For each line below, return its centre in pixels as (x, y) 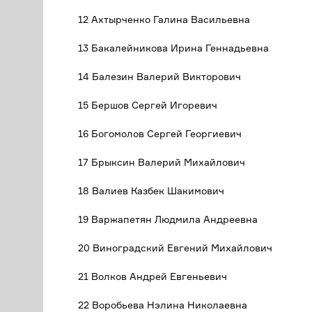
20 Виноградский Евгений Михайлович (175, 248)
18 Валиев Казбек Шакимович (151, 190)
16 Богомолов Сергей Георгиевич (160, 133)
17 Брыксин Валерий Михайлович (162, 162)
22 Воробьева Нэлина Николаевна (163, 305)
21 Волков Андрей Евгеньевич (153, 276)
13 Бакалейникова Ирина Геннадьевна (173, 48)
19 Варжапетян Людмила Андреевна (168, 219)
